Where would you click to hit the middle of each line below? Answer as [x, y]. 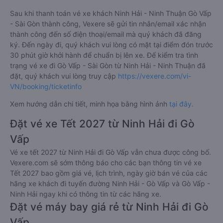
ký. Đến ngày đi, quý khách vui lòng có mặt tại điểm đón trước [111, 45]
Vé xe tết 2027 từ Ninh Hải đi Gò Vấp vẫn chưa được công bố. [111, 152]
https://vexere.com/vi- [155, 76]
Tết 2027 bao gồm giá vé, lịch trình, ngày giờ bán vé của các [109, 173]
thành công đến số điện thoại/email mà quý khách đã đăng [106, 34]
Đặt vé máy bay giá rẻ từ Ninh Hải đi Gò [109, 207]
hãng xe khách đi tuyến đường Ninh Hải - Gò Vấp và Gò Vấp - [110, 184]
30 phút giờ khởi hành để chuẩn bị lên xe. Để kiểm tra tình [104, 55]
